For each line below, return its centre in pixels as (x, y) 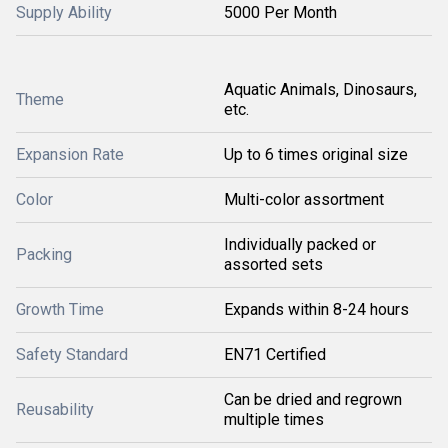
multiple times (274, 419)
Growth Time (60, 309)
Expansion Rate (70, 154)
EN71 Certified (275, 354)
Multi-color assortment (304, 199)
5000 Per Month (280, 12)
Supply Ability (64, 12)
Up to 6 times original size (316, 154)
